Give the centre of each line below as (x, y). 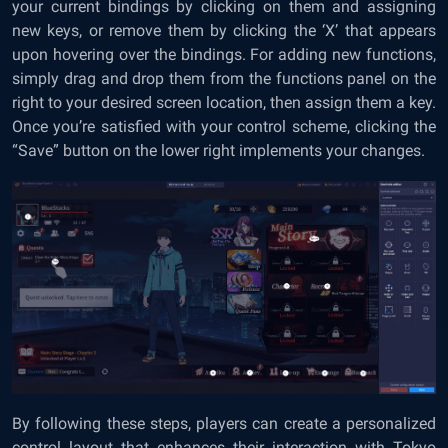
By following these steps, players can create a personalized (224, 424)
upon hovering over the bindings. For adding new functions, (224, 55)
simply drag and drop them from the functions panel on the (224, 79)
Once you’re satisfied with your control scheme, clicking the (224, 127)
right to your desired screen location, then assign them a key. (224, 103)
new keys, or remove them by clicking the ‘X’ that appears (224, 31)
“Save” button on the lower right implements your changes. (220, 151)
